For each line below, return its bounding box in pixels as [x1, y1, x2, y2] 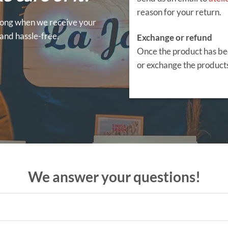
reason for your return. [137, 7, 221, 18]
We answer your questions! [27, 168, 201, 186]
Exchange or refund [137, 32, 212, 43]
